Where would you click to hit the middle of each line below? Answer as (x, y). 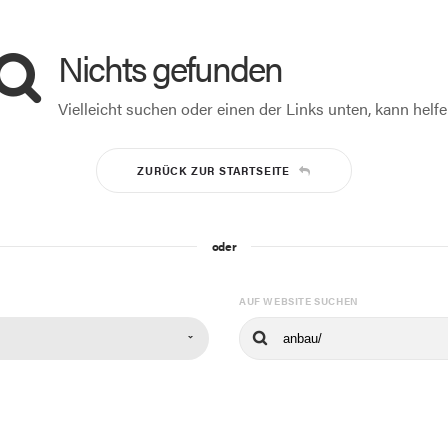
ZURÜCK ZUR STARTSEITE (213, 170)
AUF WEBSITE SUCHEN (298, 301)
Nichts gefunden (170, 67)
